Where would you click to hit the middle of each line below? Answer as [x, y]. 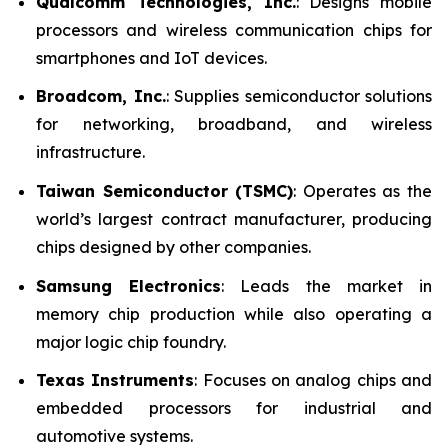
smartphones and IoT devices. [151, 57]
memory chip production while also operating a [234, 313]
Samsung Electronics [129, 285]
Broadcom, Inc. [101, 96]
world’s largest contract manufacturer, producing [234, 218]
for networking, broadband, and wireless [234, 124]
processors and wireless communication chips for [234, 29]
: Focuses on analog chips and [313, 380]
